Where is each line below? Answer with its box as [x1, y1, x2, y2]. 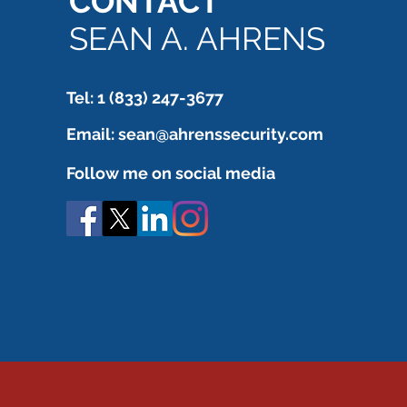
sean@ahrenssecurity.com [117, 124, 323, 144]
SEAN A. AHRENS [68, 20, 325, 58]
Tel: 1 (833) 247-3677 [65, 88, 223, 108]
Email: [65, 124, 118, 144]
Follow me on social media [65, 164, 275, 184]
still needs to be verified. [188, 7, 375, 27]
